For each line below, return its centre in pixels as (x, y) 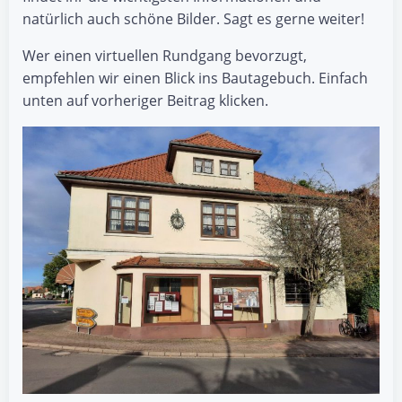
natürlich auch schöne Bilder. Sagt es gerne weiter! (193, 18)
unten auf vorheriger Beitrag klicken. (145, 100)
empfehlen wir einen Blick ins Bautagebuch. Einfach (195, 78)
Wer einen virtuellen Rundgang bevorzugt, (165, 55)
